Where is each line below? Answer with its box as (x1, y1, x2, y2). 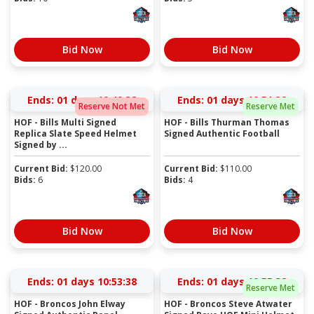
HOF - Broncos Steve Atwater (164, 297, 292, 310)
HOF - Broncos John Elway (14, 297, 125, 310)
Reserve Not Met (78, 100, 145, 112)
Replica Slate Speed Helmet (14, 127, 137, 139)
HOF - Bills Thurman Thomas (164, 116, 289, 128)
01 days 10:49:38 (57, 93, 137, 107)
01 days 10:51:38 (207, 93, 287, 107)
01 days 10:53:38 (57, 274, 137, 288)
